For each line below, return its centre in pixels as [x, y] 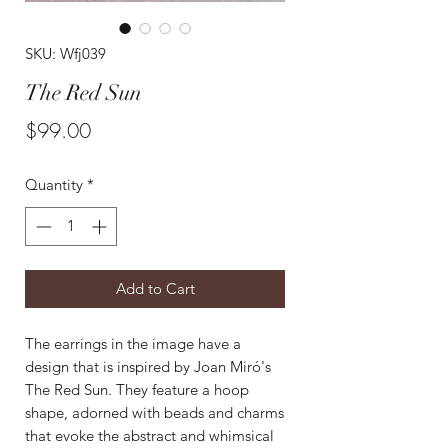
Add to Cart [155, 288]
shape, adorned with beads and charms [154, 412]
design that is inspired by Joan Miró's [148, 366]
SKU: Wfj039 [65, 53]
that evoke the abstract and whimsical [149, 435]
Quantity [54, 184]
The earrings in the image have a [133, 343]
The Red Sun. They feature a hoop [137, 389]
